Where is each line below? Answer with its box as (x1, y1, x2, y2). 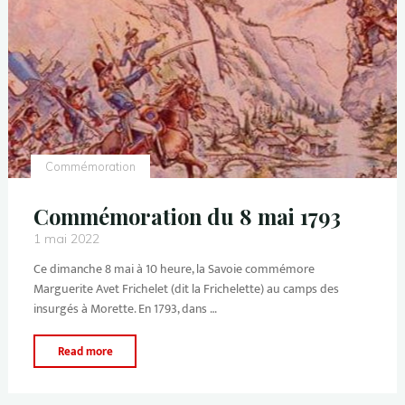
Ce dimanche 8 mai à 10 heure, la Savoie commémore (33, 258, 315, 279)
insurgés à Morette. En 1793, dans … (33, 297, 217, 319)
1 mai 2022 (33, 231, 99, 247)
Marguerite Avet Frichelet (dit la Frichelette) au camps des (33, 278, 339, 299)
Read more (57, 343, 113, 362)
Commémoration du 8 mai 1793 (33, 202, 341, 231)
